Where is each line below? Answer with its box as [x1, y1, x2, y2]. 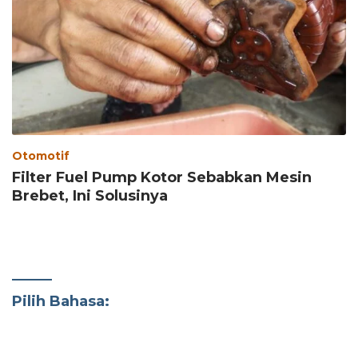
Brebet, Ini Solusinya [12, 186, 168, 205]
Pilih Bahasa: [12, 292, 109, 310]
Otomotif [12, 148, 70, 163]
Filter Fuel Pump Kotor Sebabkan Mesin [12, 168, 312, 186]
